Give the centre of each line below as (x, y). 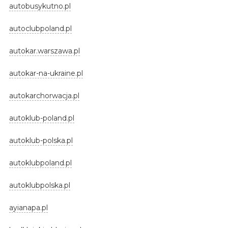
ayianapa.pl (28, 207)
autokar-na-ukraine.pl (46, 73)
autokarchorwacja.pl (44, 95)
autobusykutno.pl (40, 6)
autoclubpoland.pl (40, 28)
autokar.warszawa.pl (44, 51)
